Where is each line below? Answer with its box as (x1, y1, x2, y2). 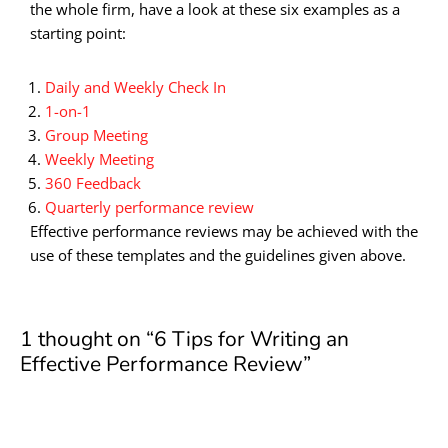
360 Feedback (45, 172, 141, 193)
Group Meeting (45, 124, 148, 145)
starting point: (30, 22, 126, 43)
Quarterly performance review (45, 196, 254, 217)
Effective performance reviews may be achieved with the (30, 220, 418, 241)
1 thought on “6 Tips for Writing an (20, 324, 349, 353)
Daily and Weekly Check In (45, 76, 226, 97)
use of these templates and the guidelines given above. (30, 244, 406, 265)
